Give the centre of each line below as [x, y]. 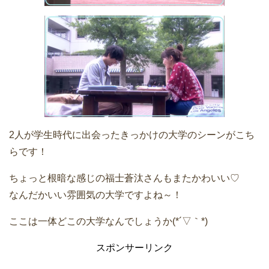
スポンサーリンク [134, 248]
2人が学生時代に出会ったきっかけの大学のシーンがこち [132, 135]
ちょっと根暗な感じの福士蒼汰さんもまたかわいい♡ [124, 178]
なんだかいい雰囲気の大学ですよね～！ [95, 195]
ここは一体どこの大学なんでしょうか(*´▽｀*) [108, 222]
